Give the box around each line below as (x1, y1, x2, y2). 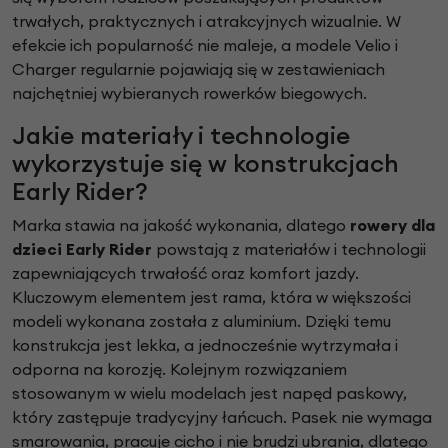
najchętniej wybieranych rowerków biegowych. (12, 83, 367, 104)
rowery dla (350, 215, 435, 236)
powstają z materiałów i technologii (152, 239, 426, 260)
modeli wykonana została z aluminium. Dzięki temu (12, 311, 391, 332)
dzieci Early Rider (12, 239, 152, 260)
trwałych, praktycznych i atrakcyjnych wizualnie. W (12, 11, 401, 32)
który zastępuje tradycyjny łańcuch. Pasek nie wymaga (12, 407, 432, 428)
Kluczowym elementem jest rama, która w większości (12, 287, 411, 308)
